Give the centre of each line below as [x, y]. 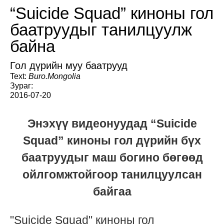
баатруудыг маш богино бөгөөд [112, 157]
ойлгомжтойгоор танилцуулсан [112, 174]
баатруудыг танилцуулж [101, 30]
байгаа [112, 191]
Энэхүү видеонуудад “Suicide [112, 123]
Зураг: [21, 86]
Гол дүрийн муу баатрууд [69, 65]
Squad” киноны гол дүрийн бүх [112, 140]
